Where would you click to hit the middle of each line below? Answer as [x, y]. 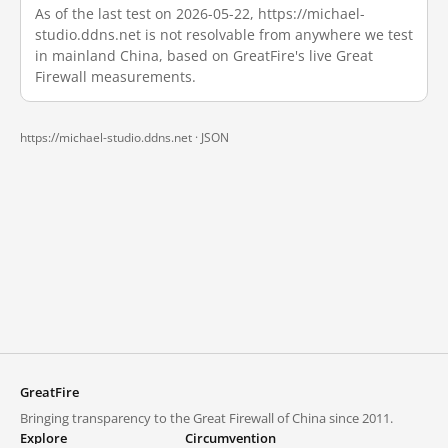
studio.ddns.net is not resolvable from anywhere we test [224, 34]
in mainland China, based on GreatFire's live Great [204, 55]
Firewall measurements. [115, 76]
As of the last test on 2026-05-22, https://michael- [200, 13]
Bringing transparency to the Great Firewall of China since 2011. [206, 418]
